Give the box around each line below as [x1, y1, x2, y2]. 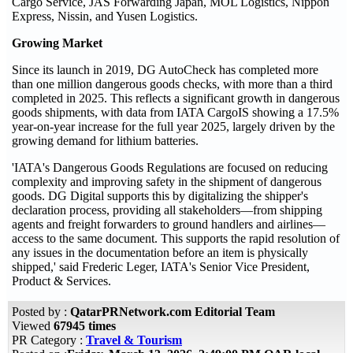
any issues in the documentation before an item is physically [12, 246, 308, 259]
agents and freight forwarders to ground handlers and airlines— [12, 217, 325, 231]
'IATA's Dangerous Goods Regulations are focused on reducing [12, 161, 328, 174]
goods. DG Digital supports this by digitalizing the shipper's [12, 189, 308, 203]
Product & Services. [12, 274, 111, 288]
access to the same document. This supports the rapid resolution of [12, 232, 340, 245]
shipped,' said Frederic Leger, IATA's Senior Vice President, [12, 260, 310, 273]
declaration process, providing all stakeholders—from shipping [12, 203, 322, 217]
